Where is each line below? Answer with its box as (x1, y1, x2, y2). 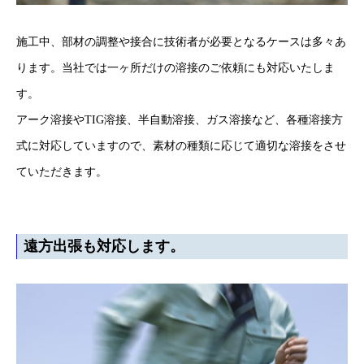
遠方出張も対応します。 (24, 238, 184, 255)
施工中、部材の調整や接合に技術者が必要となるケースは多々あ (16, 35, 346, 48)
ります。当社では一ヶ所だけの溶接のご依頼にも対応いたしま (16, 61, 335, 74)
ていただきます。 (16, 165, 107, 178)
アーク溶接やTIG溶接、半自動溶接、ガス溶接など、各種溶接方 (16, 113, 343, 126)
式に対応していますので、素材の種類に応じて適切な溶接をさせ (16, 139, 346, 152)
